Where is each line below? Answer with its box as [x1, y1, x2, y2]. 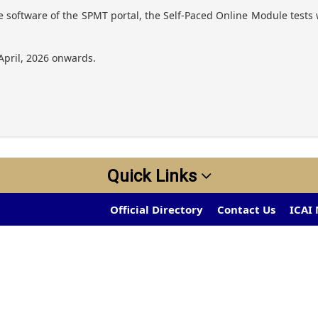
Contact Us [217, 202, 275, 216]
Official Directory [110, 202, 203, 216]
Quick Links [106, 166, 201, 186]
